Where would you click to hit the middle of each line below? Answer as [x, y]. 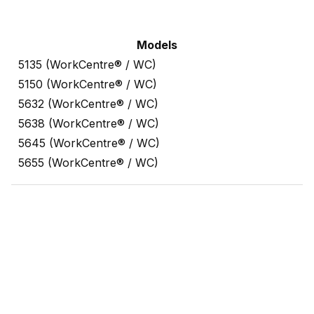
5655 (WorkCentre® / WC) [88, 163]
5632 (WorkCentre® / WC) [88, 104]
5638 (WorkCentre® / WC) [89, 124]
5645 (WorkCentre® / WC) [89, 143]
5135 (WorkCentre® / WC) [87, 65]
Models [157, 45]
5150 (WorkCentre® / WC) [88, 84]
